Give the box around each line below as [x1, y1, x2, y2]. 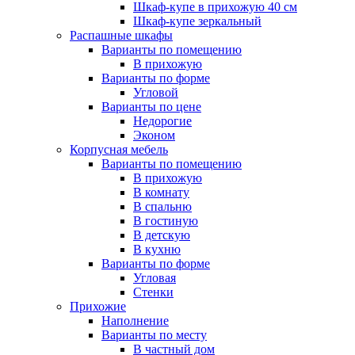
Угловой [133, 86, 178, 100]
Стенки [133, 285, 174, 300]
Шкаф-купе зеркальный [133, 14, 261, 29]
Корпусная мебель [70, 143, 168, 157]
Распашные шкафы [70, 29, 173, 43]
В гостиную [133, 214, 198, 228]
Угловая [133, 271, 176, 285]
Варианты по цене [101, 100, 201, 114]
